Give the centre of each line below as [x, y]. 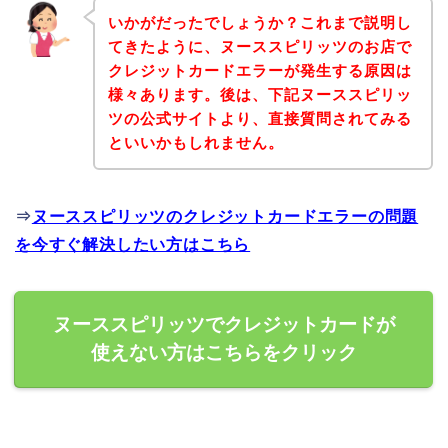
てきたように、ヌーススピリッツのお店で [259, 47]
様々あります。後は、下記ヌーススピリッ [259, 95]
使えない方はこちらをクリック [224, 353]
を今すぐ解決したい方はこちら [133, 245]
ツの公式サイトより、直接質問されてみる [259, 119]
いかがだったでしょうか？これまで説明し [259, 23]
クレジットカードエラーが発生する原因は [259, 71]
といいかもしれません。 [195, 143]
